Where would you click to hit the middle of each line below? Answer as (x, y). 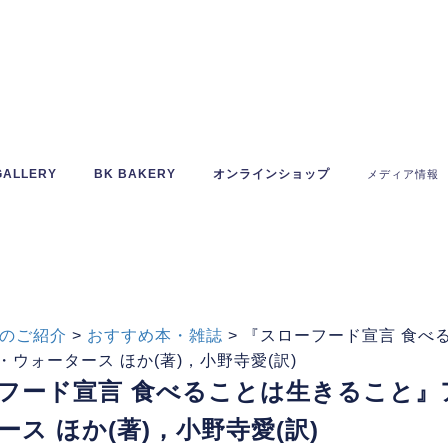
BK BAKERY (135, 174)
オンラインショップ (272, 174)
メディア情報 (403, 174)
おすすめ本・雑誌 (154, 335)
